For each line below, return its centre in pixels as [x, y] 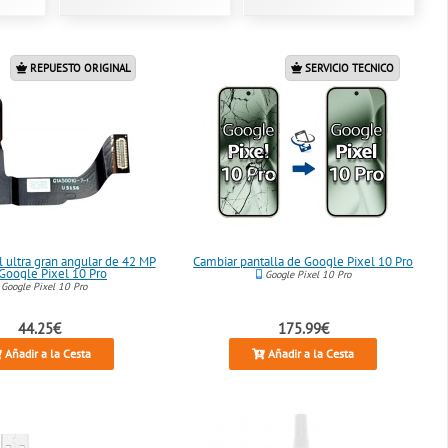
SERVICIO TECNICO [348, 68]
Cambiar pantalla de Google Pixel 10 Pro [303, 262]
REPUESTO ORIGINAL [78, 68]
